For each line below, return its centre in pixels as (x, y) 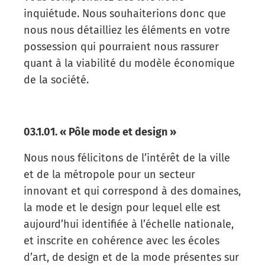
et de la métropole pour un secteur (109, 174)
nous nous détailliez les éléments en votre (127, 30)
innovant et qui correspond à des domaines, (132, 191)
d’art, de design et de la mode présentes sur (131, 257)
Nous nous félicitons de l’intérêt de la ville (127, 158)
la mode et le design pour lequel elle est (122, 207)
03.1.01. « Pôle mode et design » (100, 132)
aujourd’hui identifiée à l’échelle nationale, (129, 224)
